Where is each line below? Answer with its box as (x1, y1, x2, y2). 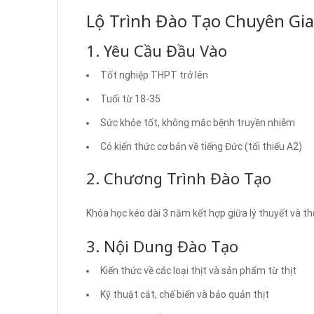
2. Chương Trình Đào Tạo (86, 167, 271, 189)
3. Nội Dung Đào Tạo (86, 235, 238, 257)
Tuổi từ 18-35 (100, 93, 161, 104)
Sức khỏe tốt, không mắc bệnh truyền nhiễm (100, 116, 295, 128)
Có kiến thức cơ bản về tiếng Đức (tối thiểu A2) (100, 140, 302, 152)
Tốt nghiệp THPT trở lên (100, 69, 208, 81)
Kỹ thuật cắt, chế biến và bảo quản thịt (100, 288, 269, 300)
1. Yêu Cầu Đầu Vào (86, 39, 227, 61)
